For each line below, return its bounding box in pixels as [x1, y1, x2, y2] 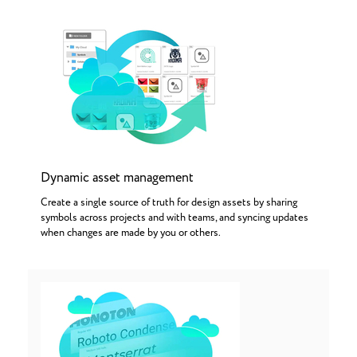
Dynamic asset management [41, 168, 194, 187]
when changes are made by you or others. [41, 226, 221, 241]
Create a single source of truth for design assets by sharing [41, 195, 297, 210]
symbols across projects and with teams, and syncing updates [41, 210, 308, 226]
